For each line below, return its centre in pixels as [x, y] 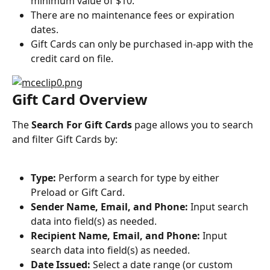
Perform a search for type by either [139, 178]
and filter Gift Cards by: [65, 139]
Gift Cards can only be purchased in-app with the [143, 44]
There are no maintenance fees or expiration [134, 15]
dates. [45, 29]
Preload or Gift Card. [78, 193]
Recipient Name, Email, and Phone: [115, 236]
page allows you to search [194, 124]
